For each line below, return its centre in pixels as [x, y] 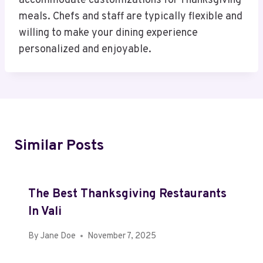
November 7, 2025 [122, 236]
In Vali [45, 212]
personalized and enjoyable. [85, 50]
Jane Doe [58, 236]
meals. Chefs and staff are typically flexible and [131, 17]
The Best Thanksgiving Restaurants [127, 195]
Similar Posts [59, 146]
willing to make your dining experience [108, 33]
